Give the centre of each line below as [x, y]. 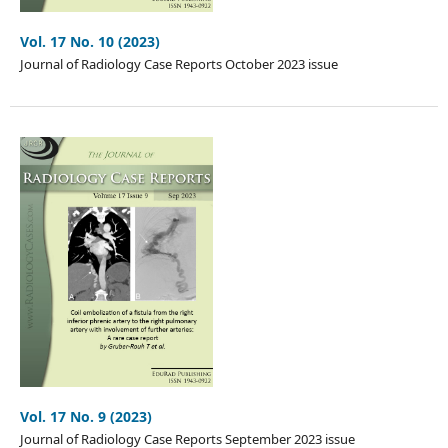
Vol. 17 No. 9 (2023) [85, 417]
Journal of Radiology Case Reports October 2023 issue [178, 64]
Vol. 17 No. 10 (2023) [89, 42]
